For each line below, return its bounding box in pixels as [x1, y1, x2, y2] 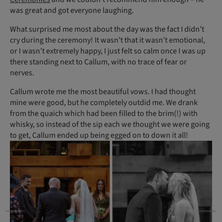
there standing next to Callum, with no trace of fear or [10, 56, 187, 67]
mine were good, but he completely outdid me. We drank [10, 97, 198, 108]
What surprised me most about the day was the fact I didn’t [10, 23, 204, 35]
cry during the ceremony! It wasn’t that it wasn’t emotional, [10, 34, 205, 46]
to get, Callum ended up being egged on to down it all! [10, 129, 190, 141]
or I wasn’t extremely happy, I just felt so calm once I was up [10, 45, 206, 56]
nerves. [10, 67, 37, 78]
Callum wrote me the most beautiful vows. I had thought [10, 86, 196, 97]
